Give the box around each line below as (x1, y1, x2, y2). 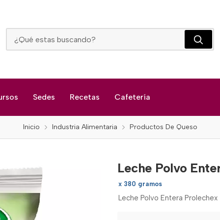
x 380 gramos (118, 180, 162, 188)
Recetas (70, 92, 100, 102)
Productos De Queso (129, 123, 197, 131)
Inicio (23, 123, 40, 131)
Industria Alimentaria (52, 123, 117, 131)
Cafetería (114, 92, 150, 102)
